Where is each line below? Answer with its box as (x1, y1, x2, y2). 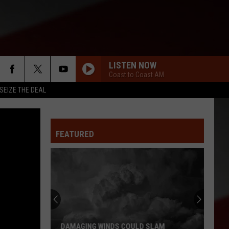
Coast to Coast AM (109, 70, 164, 79)
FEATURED (56, 129, 94, 139)
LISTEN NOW (109, 59, 156, 71)
